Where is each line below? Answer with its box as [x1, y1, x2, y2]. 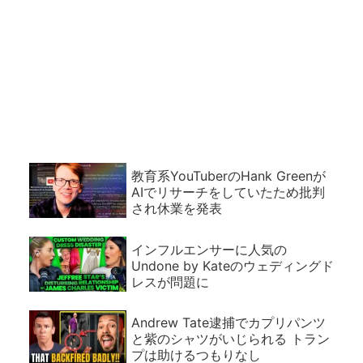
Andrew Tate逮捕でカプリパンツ [130, 314, 326, 331]
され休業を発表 [130, 199, 222, 216]
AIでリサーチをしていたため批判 [130, 183, 325, 200]
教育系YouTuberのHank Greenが [130, 167, 326, 184]
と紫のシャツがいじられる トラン [130, 331, 330, 348]
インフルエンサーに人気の [130, 241, 287, 258]
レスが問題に [130, 273, 209, 290]
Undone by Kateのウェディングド [130, 257, 334, 274]
